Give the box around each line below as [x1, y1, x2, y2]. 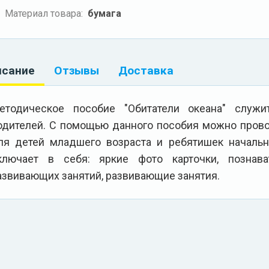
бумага [88, 7, 121, 19]
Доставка [118, 63, 174, 77]
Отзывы [54, 63, 99, 77]
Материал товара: [5, 7, 83, 19]
